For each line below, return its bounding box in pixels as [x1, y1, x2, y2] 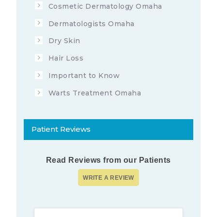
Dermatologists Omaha [48, 19, 135, 28]
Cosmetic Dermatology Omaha [48, 1, 162, 11]
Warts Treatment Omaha [48, 89, 141, 98]
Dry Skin [48, 36, 80, 46]
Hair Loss [48, 54, 84, 63]
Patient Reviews [31, 124, 91, 134]
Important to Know [48, 71, 120, 80]
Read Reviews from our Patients [46, 155, 171, 164]
